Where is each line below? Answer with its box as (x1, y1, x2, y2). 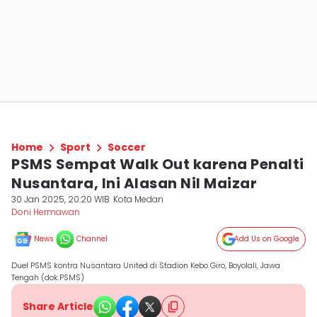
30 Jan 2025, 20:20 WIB (11, 193, 110, 205)
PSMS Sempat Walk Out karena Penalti (11, 154, 304, 174)
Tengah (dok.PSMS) (11, 272, 84, 283)
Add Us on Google (234, 234, 299, 244)
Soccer (108, 140, 146, 154)
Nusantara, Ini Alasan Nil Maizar (11, 173, 257, 193)
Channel (76, 234, 108, 244)
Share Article (23, 299, 93, 313)
